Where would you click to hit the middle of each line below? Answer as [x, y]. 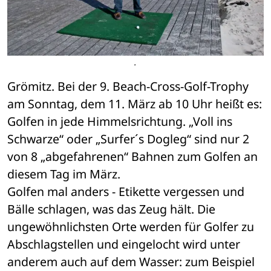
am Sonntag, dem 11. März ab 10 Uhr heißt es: [135, 104]
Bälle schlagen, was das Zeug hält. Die [111, 209]
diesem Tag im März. [65, 174]
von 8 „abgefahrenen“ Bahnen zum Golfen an [132, 157]
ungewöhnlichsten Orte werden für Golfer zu [131, 227]
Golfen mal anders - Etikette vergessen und [126, 192]
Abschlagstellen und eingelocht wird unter [124, 244]
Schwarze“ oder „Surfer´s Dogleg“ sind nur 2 [128, 139]
